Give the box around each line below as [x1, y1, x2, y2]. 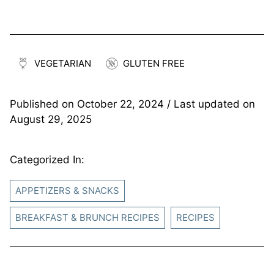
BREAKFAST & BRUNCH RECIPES [15, 211, 160, 223]
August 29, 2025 [10, 113, 92, 125]
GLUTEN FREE [123, 57, 185, 69]
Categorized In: [10, 153, 84, 166]
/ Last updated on [164, 97, 255, 110]
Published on [10, 97, 77, 110]
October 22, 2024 [77, 97, 164, 110]
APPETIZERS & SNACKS [15, 184, 119, 196]
